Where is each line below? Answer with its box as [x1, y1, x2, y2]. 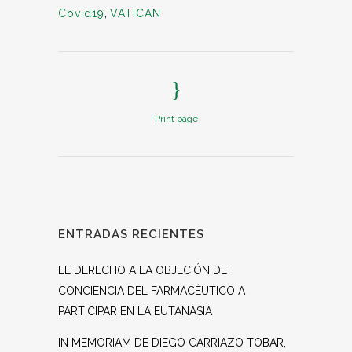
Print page [154, 113, 198, 124]
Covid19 [58, 7, 104, 20]
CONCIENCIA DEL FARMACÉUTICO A [58, 284, 245, 297]
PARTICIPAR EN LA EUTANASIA [58, 305, 212, 317]
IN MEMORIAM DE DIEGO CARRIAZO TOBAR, [58, 336, 286, 349]
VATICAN [110, 7, 161, 20]
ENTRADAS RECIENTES [58, 227, 204, 241]
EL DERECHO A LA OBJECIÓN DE [58, 264, 227, 277]
